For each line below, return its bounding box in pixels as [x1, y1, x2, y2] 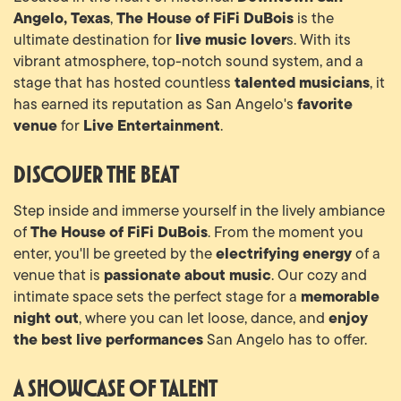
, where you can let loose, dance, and [79, 306, 328, 328]
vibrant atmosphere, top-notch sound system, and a [13, 49, 363, 72]
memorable [301, 284, 380, 308]
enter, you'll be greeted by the [13, 242, 216, 264]
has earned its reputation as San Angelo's [13, 92, 297, 115]
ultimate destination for [13, 28, 175, 50]
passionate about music [104, 262, 271, 286]
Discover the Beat [13, 158, 179, 188]
